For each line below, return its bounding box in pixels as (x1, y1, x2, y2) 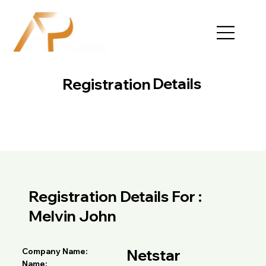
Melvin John (28, 206, 117, 225)
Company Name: (22, 246, 88, 256)
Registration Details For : (28, 187, 202, 206)
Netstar (126, 246, 181, 265)
